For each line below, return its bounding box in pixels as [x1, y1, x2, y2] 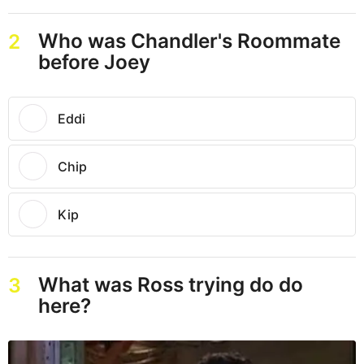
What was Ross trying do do [37, 271, 303, 297]
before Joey [37, 49, 150, 74]
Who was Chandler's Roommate [37, 28, 340, 53]
